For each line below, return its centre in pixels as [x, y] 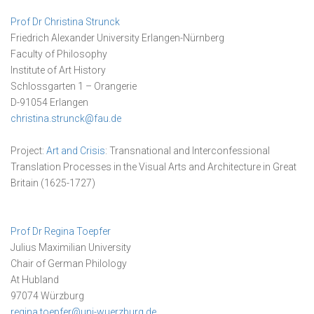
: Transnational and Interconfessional [187, 151]
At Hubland [35, 280]
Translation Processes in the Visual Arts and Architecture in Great [153, 167]
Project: [28, 151]
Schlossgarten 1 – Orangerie [74, 86]
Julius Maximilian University [71, 247]
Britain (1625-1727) [53, 183]
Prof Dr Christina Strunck [65, 22]
